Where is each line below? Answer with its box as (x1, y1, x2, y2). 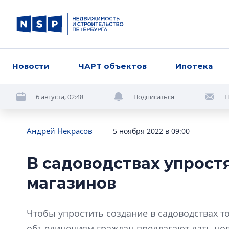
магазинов (27, 174, 116, 193)
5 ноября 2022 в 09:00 (113, 126, 190, 136)
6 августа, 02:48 (36, 91, 83, 101)
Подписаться (133, 91, 174, 101)
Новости (12, 61, 50, 71)
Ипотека (175, 61, 213, 71)
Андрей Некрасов (27, 126, 93, 136)
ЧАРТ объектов (78, 61, 147, 71)
